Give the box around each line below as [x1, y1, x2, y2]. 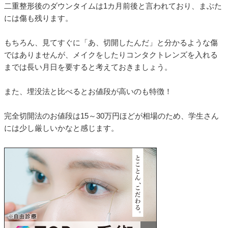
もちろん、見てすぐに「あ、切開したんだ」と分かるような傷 [4, 38, 218, 47]
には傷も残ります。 [4, 14, 73, 23]
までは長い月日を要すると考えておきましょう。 [4, 63, 172, 72]
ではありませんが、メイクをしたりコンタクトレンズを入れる [4, 50, 218, 60]
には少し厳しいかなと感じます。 [4, 124, 119, 133]
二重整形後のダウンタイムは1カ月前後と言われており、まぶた [4, 2, 222, 11]
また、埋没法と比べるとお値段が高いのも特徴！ [4, 87, 172, 96]
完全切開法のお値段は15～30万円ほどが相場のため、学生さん [4, 111, 219, 121]
